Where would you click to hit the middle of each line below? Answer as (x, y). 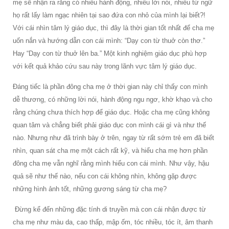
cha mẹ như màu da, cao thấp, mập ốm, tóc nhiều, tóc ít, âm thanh (113, 222)
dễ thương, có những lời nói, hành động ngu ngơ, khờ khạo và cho (112, 99)
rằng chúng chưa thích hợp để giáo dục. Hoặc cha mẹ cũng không (111, 112)
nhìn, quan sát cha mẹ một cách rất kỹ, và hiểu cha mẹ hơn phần (110, 150)
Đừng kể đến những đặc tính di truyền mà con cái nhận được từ (109, 209)
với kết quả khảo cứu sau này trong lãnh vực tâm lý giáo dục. (106, 66)
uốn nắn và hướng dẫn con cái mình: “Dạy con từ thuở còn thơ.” (109, 40)
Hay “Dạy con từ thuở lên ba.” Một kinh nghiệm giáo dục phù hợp (110, 53)
